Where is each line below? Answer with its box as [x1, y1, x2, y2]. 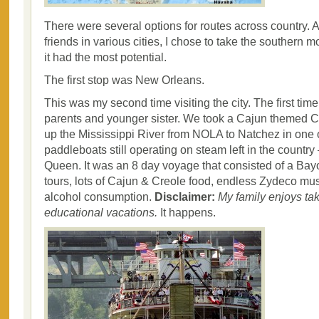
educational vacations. [44, 206, 157, 219]
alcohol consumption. [44, 190, 155, 203]
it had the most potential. [44, 51, 167, 63]
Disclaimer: [155, 190, 215, 203]
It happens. [157, 206, 216, 219]
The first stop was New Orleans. [44, 73, 204, 86]
